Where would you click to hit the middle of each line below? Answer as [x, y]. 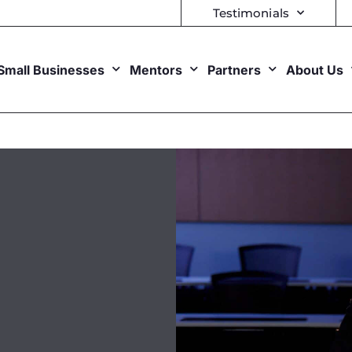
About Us [315, 70]
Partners [235, 70]
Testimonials [251, 13]
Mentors [156, 70]
